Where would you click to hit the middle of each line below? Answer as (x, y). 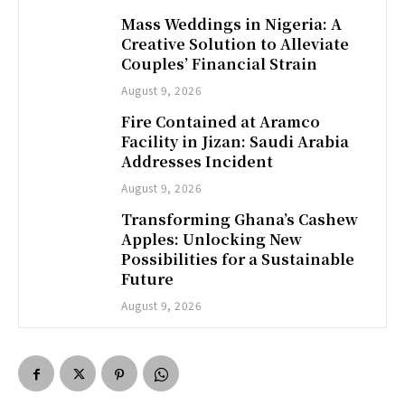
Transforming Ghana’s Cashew (240, 220)
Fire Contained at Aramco (221, 122)
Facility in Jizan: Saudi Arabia (235, 142)
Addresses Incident (198, 162)
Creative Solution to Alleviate (235, 44)
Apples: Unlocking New (212, 240)
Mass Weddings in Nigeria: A (232, 24)
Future (148, 279)
